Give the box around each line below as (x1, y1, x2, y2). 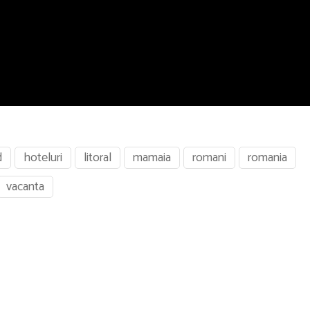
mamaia (133, 147, 171, 169)
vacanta (6, 176, 44, 198)
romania (248, 147, 287, 169)
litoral (84, 147, 111, 169)
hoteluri (24, 147, 62, 169)
